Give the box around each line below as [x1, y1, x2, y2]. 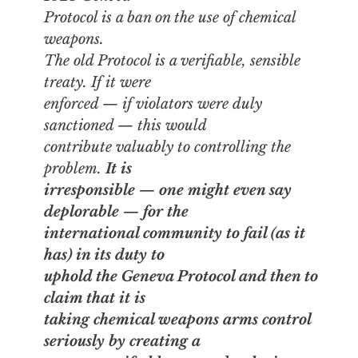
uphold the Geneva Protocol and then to [43, 267, 318, 285]
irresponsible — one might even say [43, 181, 292, 199]
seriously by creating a [43, 332, 201, 350]
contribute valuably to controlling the [43, 137, 291, 156]
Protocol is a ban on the [43, 8, 198, 26]
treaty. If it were [43, 73, 151, 91]
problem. [43, 159, 105, 177]
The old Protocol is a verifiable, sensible [43, 51, 300, 70]
